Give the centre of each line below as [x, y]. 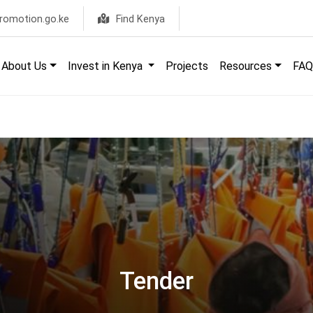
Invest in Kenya [106, 66]
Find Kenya [139, 19]
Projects [187, 66]
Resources [246, 66]
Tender [156, 281]
